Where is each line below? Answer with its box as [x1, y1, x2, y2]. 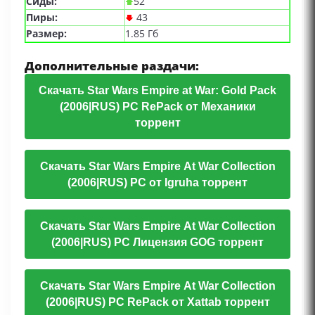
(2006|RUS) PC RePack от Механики [59, 100, 256, 112]
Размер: [26, 26, 67, 40]
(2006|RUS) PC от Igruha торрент [67, 176, 247, 188]
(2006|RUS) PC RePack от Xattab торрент [45, 295, 270, 308]
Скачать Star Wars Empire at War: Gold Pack [39, 84, 276, 96]
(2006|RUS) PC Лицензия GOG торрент [51, 236, 264, 248]
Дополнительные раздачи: [25, 57, 199, 74]
